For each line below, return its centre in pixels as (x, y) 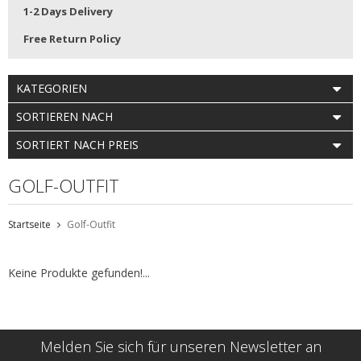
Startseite (29, 225)
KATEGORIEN (52, 89)
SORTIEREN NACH (64, 117)
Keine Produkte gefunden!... (79, 273)
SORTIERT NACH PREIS (77, 145)
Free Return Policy (72, 39)
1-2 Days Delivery (68, 12)
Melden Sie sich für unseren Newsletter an (180, 347)
